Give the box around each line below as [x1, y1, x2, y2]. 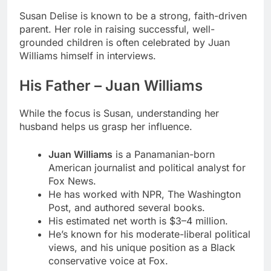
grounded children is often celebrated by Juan [19, 36, 230, 48]
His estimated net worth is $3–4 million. [48, 214, 228, 227]
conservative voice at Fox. [48, 254, 168, 267]
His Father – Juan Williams [19, 76, 203, 94]
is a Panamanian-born [113, 148, 215, 160]
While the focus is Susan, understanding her [19, 106, 219, 119]
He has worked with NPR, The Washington [48, 188, 241, 200]
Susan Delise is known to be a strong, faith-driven [19, 9, 247, 22]
